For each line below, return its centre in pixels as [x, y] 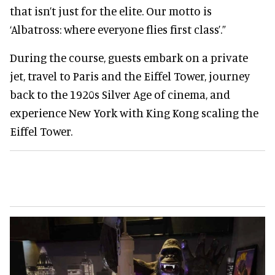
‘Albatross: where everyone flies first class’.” [118, 29]
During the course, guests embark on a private [129, 57]
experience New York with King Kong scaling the [134, 112]
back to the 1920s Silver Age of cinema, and [120, 94]
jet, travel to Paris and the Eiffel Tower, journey [130, 76]
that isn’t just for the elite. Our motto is [111, 10]
